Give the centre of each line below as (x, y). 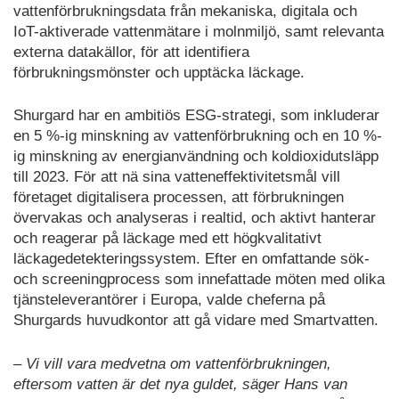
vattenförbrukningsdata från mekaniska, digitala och (185, 11)
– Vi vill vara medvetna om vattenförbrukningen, (172, 363)
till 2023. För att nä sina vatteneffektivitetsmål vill (177, 177)
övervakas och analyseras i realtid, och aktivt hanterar (195, 218)
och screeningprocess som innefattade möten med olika (199, 280)
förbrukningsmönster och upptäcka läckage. (159, 72)
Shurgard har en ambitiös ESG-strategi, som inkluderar (196, 116)
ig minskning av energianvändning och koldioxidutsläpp (196, 157)
